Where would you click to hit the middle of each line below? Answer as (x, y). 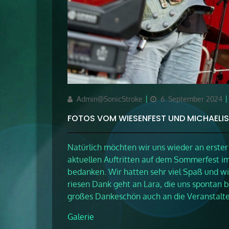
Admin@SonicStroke (110, 99)
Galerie (81, 217)
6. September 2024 (191, 99)
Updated (164, 99)
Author (78, 99)
